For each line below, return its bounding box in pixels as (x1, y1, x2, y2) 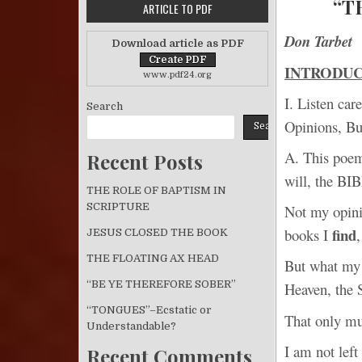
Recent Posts (86, 148, 203, 175)
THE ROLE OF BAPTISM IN (86, 184, 226, 197)
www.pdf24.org (143, 69, 212, 80)
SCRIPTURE (86, 200, 149, 213)
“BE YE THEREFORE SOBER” (86, 278, 236, 291)
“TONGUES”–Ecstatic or (86, 304, 212, 317)
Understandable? (86, 320, 176, 333)
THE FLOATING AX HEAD (86, 252, 219, 265)
